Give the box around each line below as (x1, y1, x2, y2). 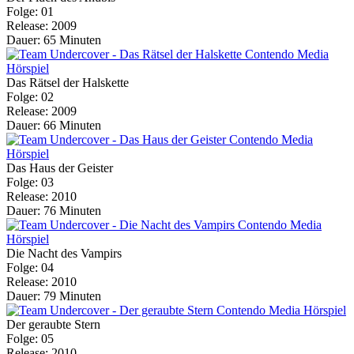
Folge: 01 (6, 5, 54, 19)
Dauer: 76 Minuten (6, 204, 101, 218)
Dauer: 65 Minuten (6, 33, 101, 47)
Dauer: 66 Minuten (6, 119, 101, 133)
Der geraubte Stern (6, 318, 100, 332)
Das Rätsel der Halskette (6, 76, 129, 90)
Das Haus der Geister (6, 161, 113, 175)
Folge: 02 (6, 90, 54, 104)
